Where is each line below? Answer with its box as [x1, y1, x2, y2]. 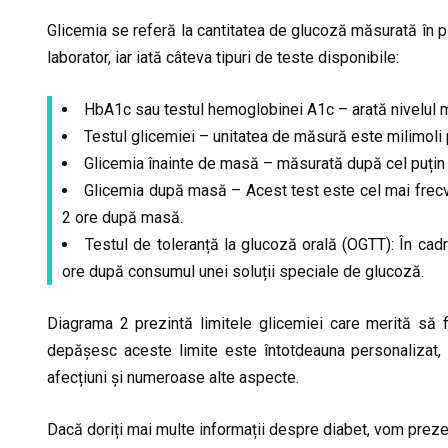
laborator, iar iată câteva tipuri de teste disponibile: [47, 48, 399, 68]
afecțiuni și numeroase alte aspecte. [47, 368, 299, 388]
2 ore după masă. [62, 208, 183, 228]
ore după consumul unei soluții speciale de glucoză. [62, 262, 424, 282]
